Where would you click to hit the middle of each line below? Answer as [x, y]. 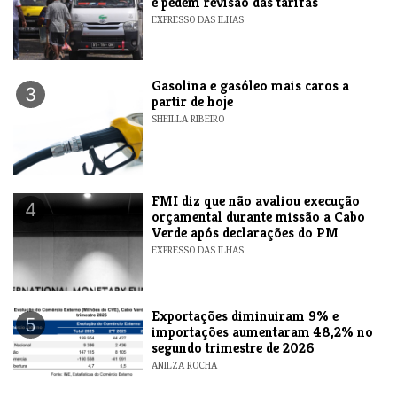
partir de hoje [193, 101]
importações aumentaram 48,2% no [263, 331]
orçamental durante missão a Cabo [259, 216]
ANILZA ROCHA [185, 365]
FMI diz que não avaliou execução [256, 200]
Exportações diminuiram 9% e [245, 315]
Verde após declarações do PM [245, 232]
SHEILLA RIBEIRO [188, 118]
